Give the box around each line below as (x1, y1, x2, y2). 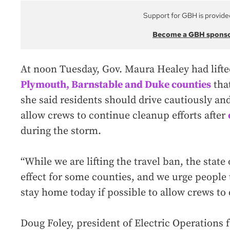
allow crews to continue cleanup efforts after (21, 109, 228, 123)
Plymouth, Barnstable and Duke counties (21, 79, 211, 92)
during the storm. (21, 125, 101, 138)
